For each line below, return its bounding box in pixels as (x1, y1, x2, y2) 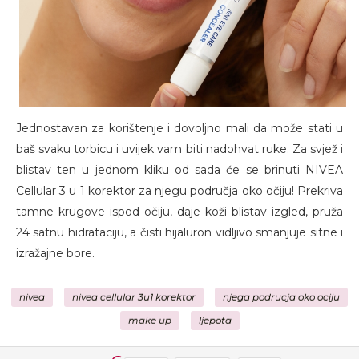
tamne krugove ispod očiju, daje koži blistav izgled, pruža (16, 204, 343, 220)
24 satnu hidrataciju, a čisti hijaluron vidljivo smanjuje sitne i (16, 225, 343, 240)
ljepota (198, 315, 232, 327)
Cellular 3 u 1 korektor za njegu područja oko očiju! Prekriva (16, 184, 343, 199)
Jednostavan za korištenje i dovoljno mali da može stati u (16, 121, 343, 136)
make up (127, 315, 171, 327)
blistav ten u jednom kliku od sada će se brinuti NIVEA (16, 163, 343, 178)
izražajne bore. (16, 246, 95, 261)
